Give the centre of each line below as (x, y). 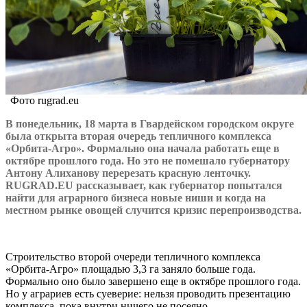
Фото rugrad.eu (45, 100)
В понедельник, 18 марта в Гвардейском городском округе (150, 123)
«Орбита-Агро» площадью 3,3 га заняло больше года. (131, 269)
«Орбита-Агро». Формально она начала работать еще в (143, 148)
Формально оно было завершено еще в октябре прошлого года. (153, 281)
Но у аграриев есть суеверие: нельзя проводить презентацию (148, 293)
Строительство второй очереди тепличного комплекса (133, 256)
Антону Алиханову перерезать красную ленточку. (128, 173)
